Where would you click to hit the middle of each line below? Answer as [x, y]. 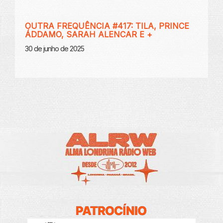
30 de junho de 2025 [55, 48]
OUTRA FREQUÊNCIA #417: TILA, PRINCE [107, 26]
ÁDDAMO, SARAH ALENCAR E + [89, 34]
